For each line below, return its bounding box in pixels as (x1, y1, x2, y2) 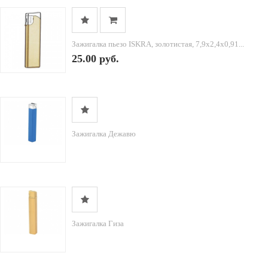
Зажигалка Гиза (72, 219, 124, 228)
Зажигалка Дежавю (72, 129, 136, 138)
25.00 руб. (72, 53, 119, 65)
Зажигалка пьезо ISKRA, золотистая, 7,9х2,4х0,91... (72, 39, 244, 48)
